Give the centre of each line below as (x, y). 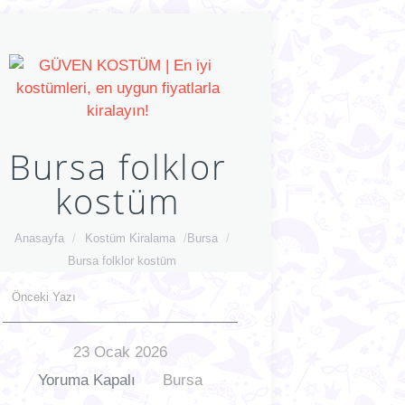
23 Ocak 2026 (120, 352)
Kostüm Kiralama (130, 238)
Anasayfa (39, 238)
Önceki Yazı (43, 297)
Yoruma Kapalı (86, 380)
